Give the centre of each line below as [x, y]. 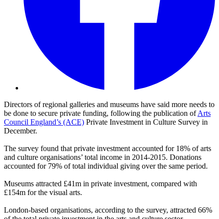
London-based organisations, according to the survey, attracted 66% [108, 210]
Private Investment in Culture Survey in [146, 122]
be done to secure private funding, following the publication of [101, 113]
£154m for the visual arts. [43, 193]
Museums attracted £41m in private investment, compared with [100, 184]
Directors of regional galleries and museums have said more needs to [109, 105]
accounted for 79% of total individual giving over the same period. [106, 166]
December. [21, 131]
